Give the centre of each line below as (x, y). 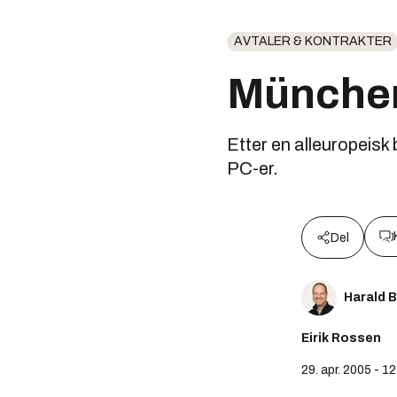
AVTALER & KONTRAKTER (313, 41)
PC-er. (253, 168)
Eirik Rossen (341, 338)
